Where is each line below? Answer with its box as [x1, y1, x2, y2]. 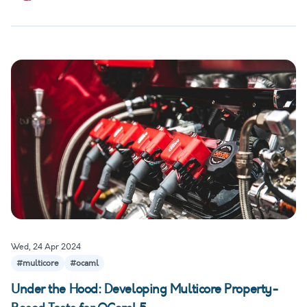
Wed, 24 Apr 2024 [11, 241, 81, 253]
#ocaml [70, 258, 99, 269]
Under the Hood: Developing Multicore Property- [11, 281, 279, 298]
